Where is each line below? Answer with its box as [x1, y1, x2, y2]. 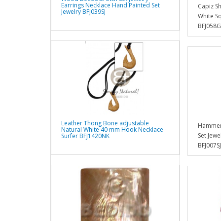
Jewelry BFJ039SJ [61, 7, 106, 16]
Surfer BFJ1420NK [61, 132, 110, 141]
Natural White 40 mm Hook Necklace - [61, 125, 167, 134]
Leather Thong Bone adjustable [61, 119, 149, 128]
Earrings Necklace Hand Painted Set [61, 1, 160, 10]
